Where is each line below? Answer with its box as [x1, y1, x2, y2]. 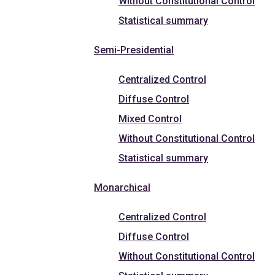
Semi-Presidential [94, 44, 174, 56]
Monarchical [94, 181, 150, 193]
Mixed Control [118, 112, 182, 125]
